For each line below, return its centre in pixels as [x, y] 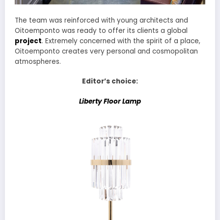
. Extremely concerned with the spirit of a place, [121, 41]
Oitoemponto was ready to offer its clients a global [101, 31]
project [28, 41]
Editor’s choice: [110, 82]
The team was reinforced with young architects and [101, 21]
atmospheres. [38, 62]
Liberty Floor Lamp [110, 101]
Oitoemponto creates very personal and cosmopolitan [106, 52]
